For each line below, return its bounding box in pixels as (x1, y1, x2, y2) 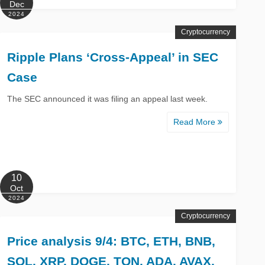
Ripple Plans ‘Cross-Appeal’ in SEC (7, 50, 219, 64)
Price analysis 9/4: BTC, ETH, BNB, (7, 234, 216, 248)
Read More (173, 117, 218, 127)
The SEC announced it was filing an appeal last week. (7, 93, 208, 104)
